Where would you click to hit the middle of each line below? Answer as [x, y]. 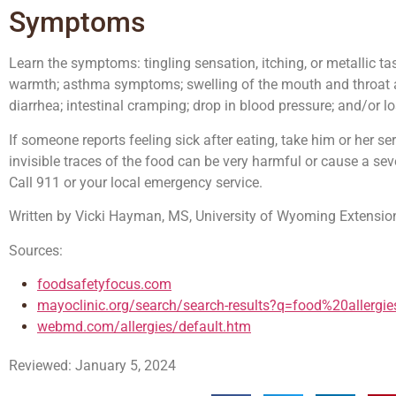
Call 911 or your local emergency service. [136, 182]
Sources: [36, 250]
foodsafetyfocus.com [104, 284]
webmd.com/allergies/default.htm [144, 327]
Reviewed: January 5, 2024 [92, 366]
